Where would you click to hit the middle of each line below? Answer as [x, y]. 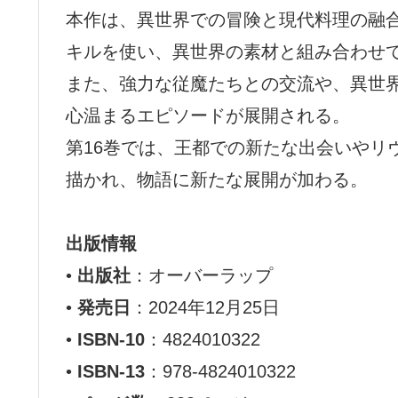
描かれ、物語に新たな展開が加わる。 [217, 180]
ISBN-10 [111, 340]
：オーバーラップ [202, 276]
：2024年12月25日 [205, 308]
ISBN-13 [111, 372]
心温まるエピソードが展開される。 [208, 116]
